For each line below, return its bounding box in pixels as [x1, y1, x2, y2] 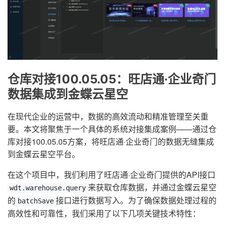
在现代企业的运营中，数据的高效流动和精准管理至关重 [8, 110, 208, 123]
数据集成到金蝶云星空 [8, 87, 128, 102]
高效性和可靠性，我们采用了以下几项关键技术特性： [8, 207, 200, 219]
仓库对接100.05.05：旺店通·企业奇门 [8, 72, 216, 87]
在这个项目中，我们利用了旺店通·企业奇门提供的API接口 [8, 169, 215, 181]
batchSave [18, 197, 54, 205]
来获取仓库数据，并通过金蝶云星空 [88, 181, 216, 193]
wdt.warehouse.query [10, 184, 86, 192]
